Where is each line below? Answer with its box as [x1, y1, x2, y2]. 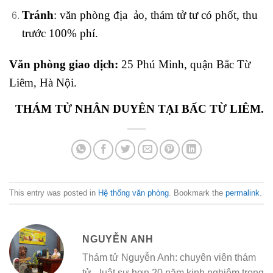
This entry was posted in [9, 188, 98, 197]
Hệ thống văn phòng [98, 188, 169, 197]
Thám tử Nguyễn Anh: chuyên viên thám [82, 252, 256, 263]
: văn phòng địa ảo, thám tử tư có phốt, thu [53, 9, 258, 22]
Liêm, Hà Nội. [9, 76, 77, 90]
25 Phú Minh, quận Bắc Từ [118, 58, 250, 71]
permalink [225, 188, 260, 197]
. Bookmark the [169, 188, 225, 197]
